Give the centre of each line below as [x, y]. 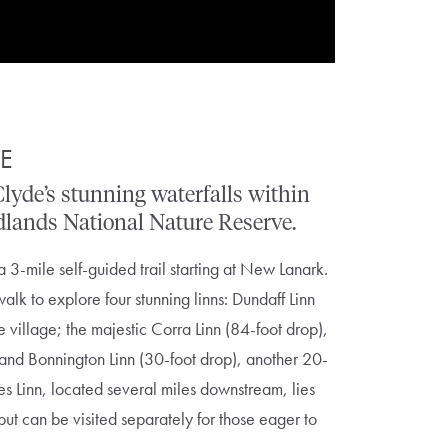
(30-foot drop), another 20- [232, 358]
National [104, 223]
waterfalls [197, 195]
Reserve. [257, 223]
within [279, 195]
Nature [181, 223]
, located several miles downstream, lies [179, 388]
